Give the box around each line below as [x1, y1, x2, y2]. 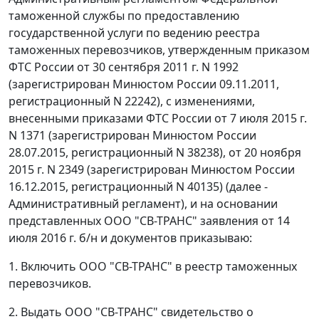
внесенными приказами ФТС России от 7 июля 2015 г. [9, 110, 307, 127]
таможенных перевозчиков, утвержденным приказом [9, 42, 310, 58]
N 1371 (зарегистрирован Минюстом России [9, 127, 256, 144]
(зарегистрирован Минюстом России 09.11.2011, [9, 76, 279, 93]
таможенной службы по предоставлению [9, 8, 239, 24]
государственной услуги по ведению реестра [9, 25, 260, 41]
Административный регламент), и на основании [9, 196, 278, 212]
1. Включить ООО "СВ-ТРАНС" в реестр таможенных [9, 258, 297, 275]
